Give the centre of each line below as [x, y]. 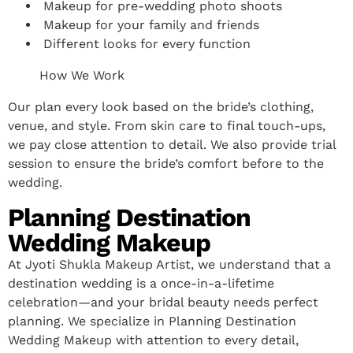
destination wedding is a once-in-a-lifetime [141, 283]
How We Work [82, 75]
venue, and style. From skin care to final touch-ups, [167, 125]
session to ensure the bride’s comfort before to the [166, 163]
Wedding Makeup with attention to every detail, [153, 340]
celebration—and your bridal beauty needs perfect [163, 302]
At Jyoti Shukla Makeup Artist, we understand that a [169, 264]
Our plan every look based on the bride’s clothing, [161, 106]
